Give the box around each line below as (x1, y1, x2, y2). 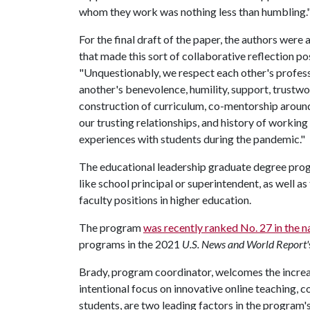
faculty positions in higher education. (79, 193, 251, 206)
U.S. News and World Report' (182, 237, 309, 250)
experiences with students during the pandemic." (79, 132, 305, 145)
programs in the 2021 (79, 237, 182, 250)
